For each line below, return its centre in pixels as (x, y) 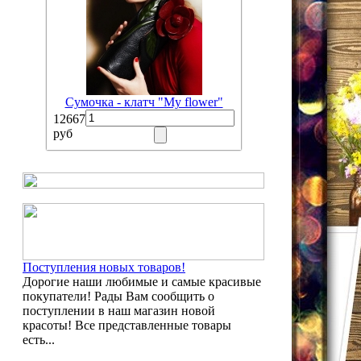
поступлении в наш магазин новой (119, 311)
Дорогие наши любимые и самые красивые (142, 282)
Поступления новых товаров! (104, 267)
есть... (39, 340)
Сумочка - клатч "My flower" (144, 102)
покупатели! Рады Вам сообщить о (118, 296)
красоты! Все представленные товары (127, 325)
